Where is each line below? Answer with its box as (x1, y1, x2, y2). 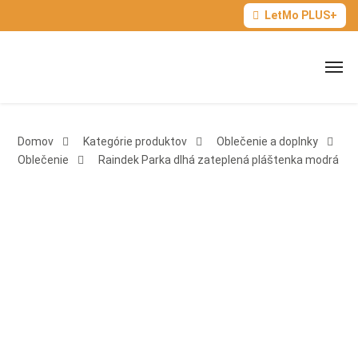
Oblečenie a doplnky (217, 135, 318, 148)
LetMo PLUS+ (264, 9, 337, 22)
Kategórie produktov (83, 135, 187, 148)
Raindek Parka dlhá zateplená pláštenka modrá (98, 153, 339, 166)
